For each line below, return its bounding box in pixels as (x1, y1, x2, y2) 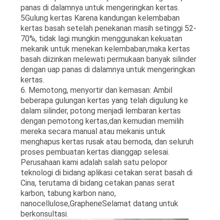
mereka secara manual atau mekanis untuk (20, 126, 165, 136)
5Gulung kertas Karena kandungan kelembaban (20, 13, 180, 23)
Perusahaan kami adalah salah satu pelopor (20, 157, 167, 167)
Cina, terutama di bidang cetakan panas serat (20, 178, 175, 188)
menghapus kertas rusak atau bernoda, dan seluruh (20, 137, 193, 146)
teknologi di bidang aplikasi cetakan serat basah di (20, 167, 192, 177)
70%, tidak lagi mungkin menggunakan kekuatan (20, 33, 182, 43)
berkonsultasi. (20, 209, 68, 219)
